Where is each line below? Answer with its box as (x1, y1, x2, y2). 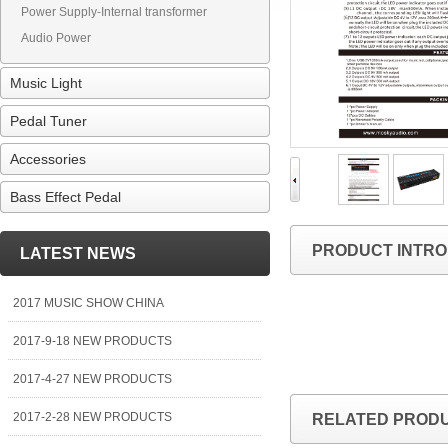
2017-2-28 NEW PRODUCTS (13, 410, 172, 424)
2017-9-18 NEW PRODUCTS (13, 334, 172, 348)
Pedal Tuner (10, 113, 87, 129)
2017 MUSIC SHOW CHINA (13, 296, 164, 310)
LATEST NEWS (20, 245, 136, 262)
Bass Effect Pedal (10, 189, 121, 205)
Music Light (10, 75, 82, 91)
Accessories (10, 151, 86, 167)
